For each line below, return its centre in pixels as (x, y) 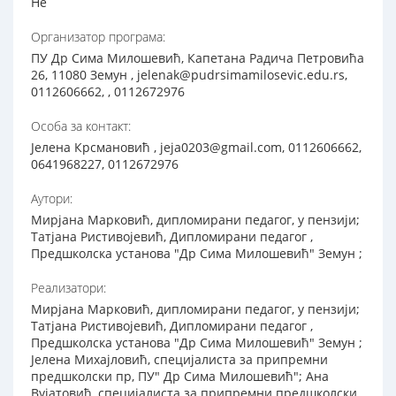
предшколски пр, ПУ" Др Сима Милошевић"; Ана (180, 377)
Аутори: (52, 199)
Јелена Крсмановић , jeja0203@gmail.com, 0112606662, (196, 148)
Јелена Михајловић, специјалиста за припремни (179, 360)
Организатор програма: (98, 37)
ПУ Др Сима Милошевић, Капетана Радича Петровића (198, 58)
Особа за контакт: (81, 126)
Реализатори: (69, 288)
